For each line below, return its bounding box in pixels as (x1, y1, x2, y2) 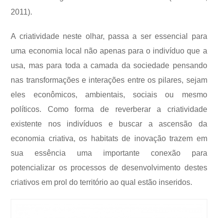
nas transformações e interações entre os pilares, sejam (11, 75, 207, 84)
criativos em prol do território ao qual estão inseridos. (11, 178, 193, 186)
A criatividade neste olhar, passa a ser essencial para (11, 32, 207, 40)
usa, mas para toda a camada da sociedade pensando (11, 61, 207, 70)
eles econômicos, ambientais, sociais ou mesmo (11, 90, 207, 99)
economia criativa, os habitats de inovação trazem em (11, 134, 207, 143)
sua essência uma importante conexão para (11, 148, 207, 157)
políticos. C (11, 105, 54, 113)
